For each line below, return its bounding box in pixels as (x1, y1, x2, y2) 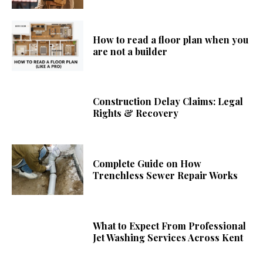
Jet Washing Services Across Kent (93, 231, 244, 244)
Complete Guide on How (93, 157, 202, 170)
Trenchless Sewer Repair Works (93, 169, 238, 182)
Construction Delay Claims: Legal (93, 95, 244, 108)
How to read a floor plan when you (93, 33, 249, 46)
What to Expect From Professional (93, 219, 247, 232)
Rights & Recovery (93, 107, 179, 120)
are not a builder (93, 45, 168, 58)
